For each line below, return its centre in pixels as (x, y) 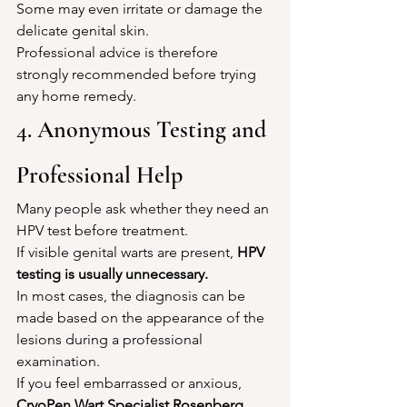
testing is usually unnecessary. (112, 273)
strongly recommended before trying (138, 74)
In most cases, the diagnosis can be (133, 295)
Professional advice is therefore (119, 52)
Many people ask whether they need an (144, 208)
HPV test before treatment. (102, 230)
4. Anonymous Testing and (144, 129)
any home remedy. (76, 95)
